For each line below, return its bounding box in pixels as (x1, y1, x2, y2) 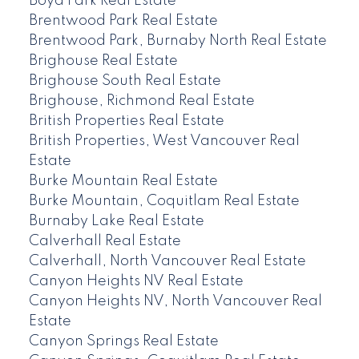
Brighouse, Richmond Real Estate (28, 94, 255, 109)
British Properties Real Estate (28, 114, 224, 129)
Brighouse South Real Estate (28, 74, 221, 89)
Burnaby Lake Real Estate (28, 214, 204, 229)
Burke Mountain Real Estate (28, 174, 218, 189)
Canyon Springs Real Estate (28, 334, 219, 349)
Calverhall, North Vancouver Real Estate (28, 254, 306, 269)
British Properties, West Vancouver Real (28, 134, 300, 149)
